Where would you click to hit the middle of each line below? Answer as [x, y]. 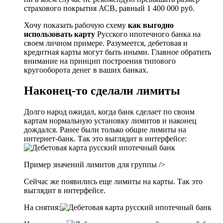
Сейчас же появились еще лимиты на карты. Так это [113, 182]
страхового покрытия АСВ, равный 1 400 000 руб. [109, 8]
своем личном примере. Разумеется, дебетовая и [106, 43]
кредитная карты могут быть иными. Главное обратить [117, 52]
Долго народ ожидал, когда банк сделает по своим [109, 112]
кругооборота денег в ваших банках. [86, 70]
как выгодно [151, 25]
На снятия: [42, 208]
